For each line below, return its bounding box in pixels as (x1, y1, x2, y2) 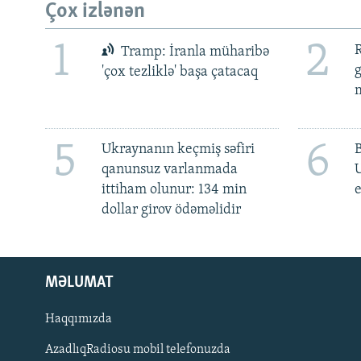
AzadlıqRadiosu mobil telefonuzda (45, 343, 230, 357)
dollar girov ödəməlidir (101, 202, 241, 218)
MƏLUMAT (45, 275, 114, 292)
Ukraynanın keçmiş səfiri (101, 142, 255, 158)
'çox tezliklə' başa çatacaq (101, 64, 258, 80)
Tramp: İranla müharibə (118, 44, 270, 60)
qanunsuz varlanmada (101, 162, 238, 178)
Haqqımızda (45, 313, 112, 326)
